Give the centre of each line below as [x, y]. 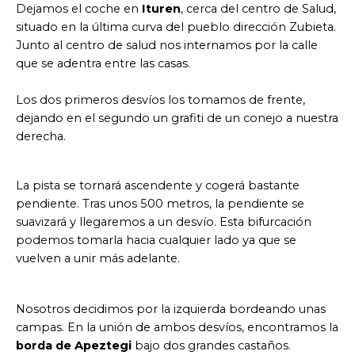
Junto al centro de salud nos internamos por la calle [167, 45]
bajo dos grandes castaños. [211, 345]
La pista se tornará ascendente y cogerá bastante [158, 185]
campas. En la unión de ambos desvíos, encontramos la [177, 327]
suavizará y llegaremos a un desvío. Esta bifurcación [164, 221]
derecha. [41, 137]
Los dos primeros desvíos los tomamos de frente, [160, 100]
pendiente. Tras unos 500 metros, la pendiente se [160, 203]
